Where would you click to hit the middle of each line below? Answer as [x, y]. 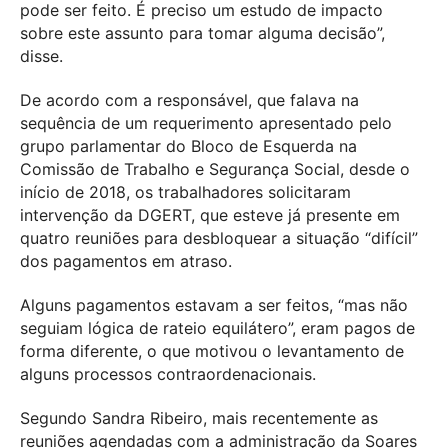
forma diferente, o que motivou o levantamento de [212, 350]
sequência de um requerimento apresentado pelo [206, 122]
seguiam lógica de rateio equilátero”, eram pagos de [217, 327]
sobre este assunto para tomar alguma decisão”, [202, 33]
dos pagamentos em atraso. [126, 260]
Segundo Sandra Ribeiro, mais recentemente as [199, 417]
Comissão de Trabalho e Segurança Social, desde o [215, 168]
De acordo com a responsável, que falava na [189, 99]
